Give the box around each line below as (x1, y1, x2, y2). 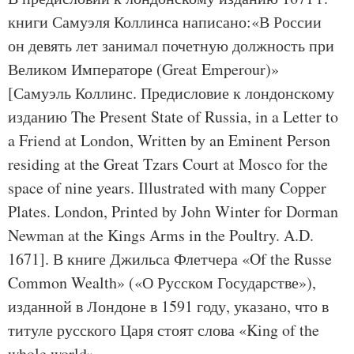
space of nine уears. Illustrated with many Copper (8, 177, 326, 198)
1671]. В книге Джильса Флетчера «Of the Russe (8, 248, 332, 269)
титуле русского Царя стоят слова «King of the (8, 319, 319, 341)
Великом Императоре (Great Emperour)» (8, 58, 279, 80)
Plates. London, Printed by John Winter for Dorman (8, 201, 338, 222)
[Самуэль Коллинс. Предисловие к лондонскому (8, 82, 334, 104)
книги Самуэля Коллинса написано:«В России (8, 11, 322, 32)
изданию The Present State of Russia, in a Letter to (8, 106, 338, 127)
